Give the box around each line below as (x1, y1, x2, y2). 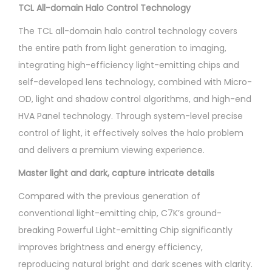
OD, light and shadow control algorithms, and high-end (18, 92, 251, 105)
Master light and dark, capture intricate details (18, 166, 214, 179)
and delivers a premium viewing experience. (18, 143, 205, 156)
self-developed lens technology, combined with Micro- (18, 75, 252, 88)
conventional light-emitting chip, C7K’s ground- (18, 206, 222, 219)
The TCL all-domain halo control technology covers (18, 24, 237, 37)
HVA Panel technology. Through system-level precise (18, 109, 243, 122)
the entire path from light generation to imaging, (18, 41, 226, 54)
